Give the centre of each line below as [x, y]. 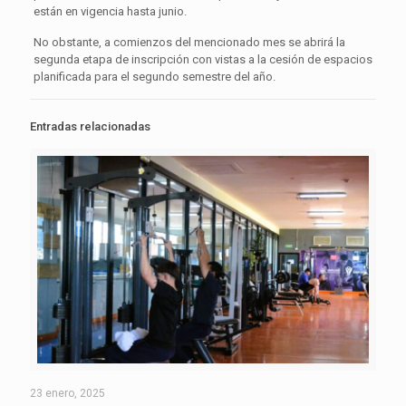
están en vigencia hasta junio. [110, 11]
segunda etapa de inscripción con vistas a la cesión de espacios [203, 59]
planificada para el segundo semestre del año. [154, 76]
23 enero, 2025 [68, 393]
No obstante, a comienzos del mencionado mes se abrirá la [189, 42]
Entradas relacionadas [90, 126]
